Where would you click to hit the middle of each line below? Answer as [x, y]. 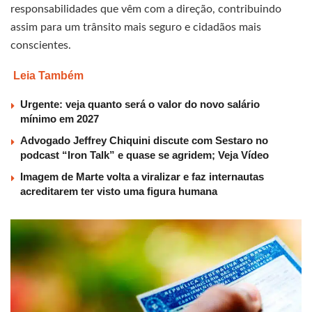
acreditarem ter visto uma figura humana [119, 192]
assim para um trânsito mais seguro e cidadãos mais [136, 28]
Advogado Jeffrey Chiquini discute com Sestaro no [144, 141]
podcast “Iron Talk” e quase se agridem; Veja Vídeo [145, 155]
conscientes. [41, 46]
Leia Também [48, 76]
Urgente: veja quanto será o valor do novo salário [140, 104]
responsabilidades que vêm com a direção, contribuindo [146, 9]
